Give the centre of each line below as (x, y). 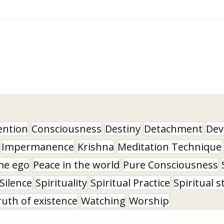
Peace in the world (76, 164)
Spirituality (61, 182)
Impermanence (38, 146)
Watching (103, 200)
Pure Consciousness (170, 164)
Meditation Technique (169, 146)
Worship (149, 200)
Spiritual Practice (130, 182)
